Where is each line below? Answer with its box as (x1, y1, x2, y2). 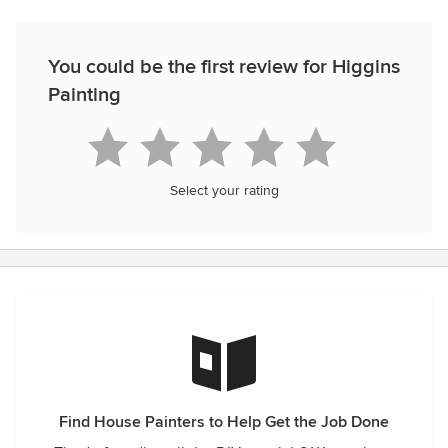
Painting (48, 83, 121, 107)
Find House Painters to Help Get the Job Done (59, 412, 389, 432)
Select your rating (169, 182, 279, 199)
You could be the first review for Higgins (48, 55, 400, 79)
